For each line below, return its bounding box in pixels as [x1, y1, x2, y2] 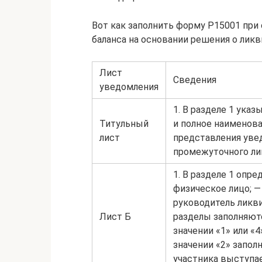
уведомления [99, 81, 158, 93]
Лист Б [99, 211, 131, 223]
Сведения [173, 74, 216, 86]
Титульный [99, 118, 149, 130]
